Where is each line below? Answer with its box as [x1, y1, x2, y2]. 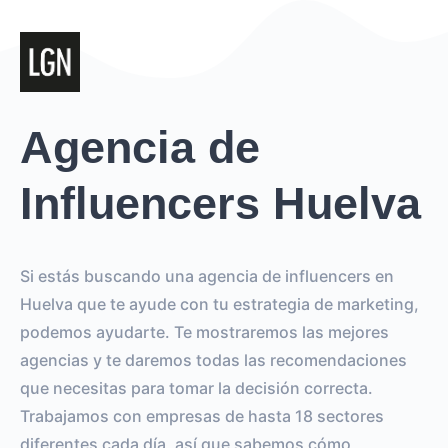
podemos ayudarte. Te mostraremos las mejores [20, 322, 389, 342]
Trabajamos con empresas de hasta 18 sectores [20, 406, 384, 426]
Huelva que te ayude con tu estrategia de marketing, [20, 294, 419, 314]
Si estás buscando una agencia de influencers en [20, 266, 394, 286]
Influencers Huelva [20, 178, 421, 229]
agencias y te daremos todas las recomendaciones [20, 350, 407, 370]
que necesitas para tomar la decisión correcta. [20, 378, 373, 398]
